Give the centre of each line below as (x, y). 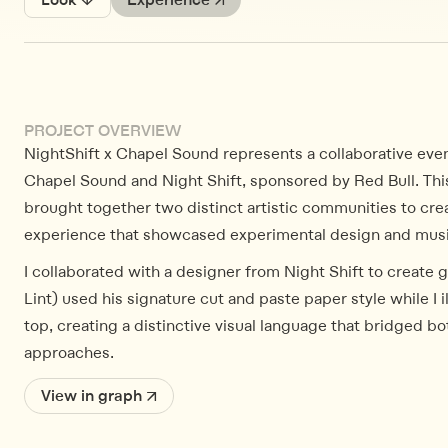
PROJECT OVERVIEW (102, 131)
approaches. (69, 353)
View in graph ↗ (99, 396)
